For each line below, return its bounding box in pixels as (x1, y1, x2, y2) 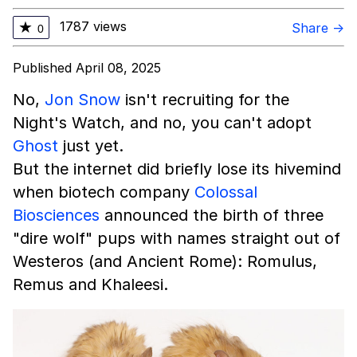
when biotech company (13, 182, 194, 202)
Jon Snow (45, 90, 120, 109)
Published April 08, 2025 (13, 60, 161, 76)
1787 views (60, 18, 127, 34)
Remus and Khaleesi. (13, 275, 168, 294)
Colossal (194, 182, 257, 202)
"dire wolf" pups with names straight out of (13, 229, 340, 248)
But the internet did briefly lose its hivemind (13, 159, 341, 178)
